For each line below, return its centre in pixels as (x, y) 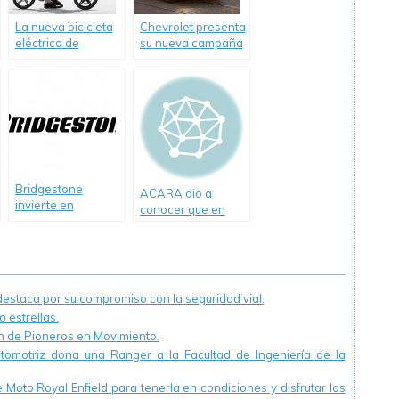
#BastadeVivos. (183, 59)
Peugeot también (61, 59)
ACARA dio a (175, 193)
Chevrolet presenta (192, 27)
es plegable (47, 75)
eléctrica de (47, 43)
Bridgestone (49, 189)
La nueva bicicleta (64, 27)
